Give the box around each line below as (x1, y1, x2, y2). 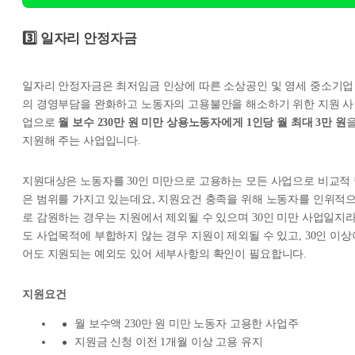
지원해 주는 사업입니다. (22, 135, 141, 147)
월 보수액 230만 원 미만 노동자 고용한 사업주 (74, 318, 299, 330)
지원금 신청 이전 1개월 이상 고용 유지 (74, 336, 263, 349)
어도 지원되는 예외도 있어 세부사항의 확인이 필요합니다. (22, 248, 307, 261)
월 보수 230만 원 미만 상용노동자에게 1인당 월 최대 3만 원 (58, 116, 346, 129)
